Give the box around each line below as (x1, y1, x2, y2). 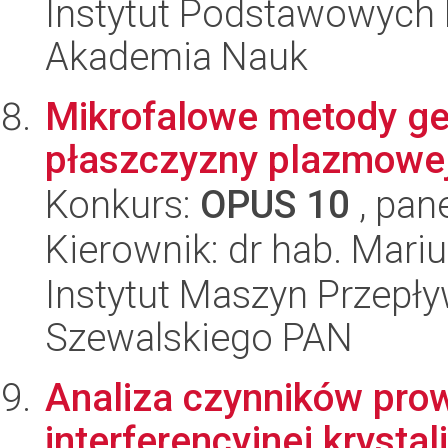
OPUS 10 (200, 182, 350, 227)
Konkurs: (45, 182, 200, 227)
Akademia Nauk (45, 34, 308, 79)
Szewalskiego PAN (45, 315, 353, 360)
